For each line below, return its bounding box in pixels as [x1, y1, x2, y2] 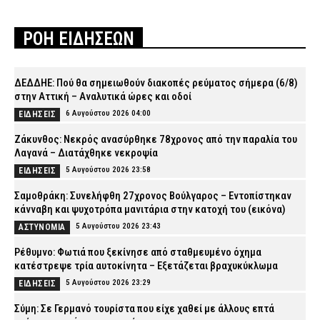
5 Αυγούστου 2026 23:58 [66, 165, 151, 175]
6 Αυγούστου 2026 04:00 [66, 109, 151, 119]
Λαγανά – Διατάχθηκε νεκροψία [14, 146, 158, 160]
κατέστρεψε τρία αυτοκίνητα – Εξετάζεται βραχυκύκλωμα [14, 259, 278, 273]
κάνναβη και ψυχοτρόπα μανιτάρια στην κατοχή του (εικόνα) [14, 203, 286, 216]
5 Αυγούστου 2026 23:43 [75, 221, 161, 231]
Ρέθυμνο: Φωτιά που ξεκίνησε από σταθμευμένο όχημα [14, 246, 261, 259]
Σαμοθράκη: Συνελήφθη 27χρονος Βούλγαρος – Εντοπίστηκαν [14, 189, 291, 203]
